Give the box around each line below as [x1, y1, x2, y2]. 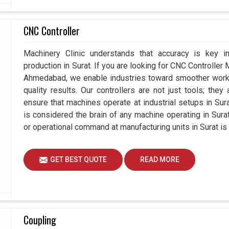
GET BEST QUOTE [50, 155, 107, 164]
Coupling [24, 212, 57, 227]
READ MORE [140, 155, 180, 164]
